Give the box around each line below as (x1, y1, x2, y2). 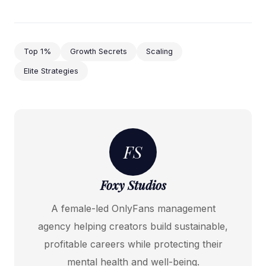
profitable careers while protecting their (43, 238, 223, 251)
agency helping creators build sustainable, (38, 220, 228, 233)
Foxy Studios (100, 177, 166, 194)
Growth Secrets (70, 47, 127, 56)
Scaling (146, 47, 173, 56)
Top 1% (24, 47, 51, 56)
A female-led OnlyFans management (50, 202, 216, 215)
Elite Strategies (24, 66, 78, 75)
